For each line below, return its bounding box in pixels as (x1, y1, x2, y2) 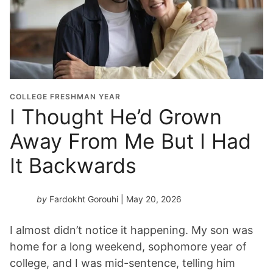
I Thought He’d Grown (10, 104, 222, 129)
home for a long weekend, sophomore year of (10, 239, 247, 253)
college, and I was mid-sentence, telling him (10, 256, 235, 269)
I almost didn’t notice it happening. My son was (10, 223, 253, 236)
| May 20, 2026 (118, 193, 182, 204)
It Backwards (10, 152, 136, 178)
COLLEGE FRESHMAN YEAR (10, 91, 121, 101)
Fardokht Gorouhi (49, 193, 118, 204)
